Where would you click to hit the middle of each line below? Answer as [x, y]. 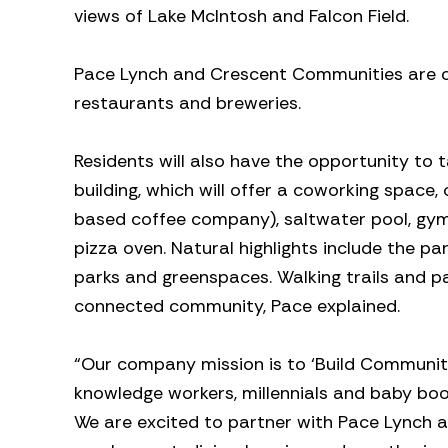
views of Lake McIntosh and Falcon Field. [241, 16]
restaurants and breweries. [187, 103]
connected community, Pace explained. [237, 305]
